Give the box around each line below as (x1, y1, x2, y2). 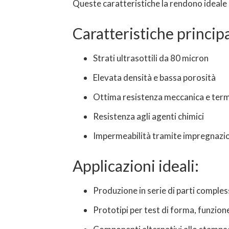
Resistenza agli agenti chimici (93, 111, 204, 122)
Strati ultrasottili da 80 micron (93, 53, 209, 63)
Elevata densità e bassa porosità (93, 72, 216, 83)
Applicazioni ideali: (73, 156, 199, 175)
